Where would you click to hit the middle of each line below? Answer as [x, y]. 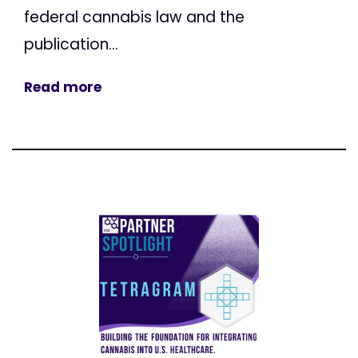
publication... [71, 45]
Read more [63, 88]
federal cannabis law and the [134, 18]
